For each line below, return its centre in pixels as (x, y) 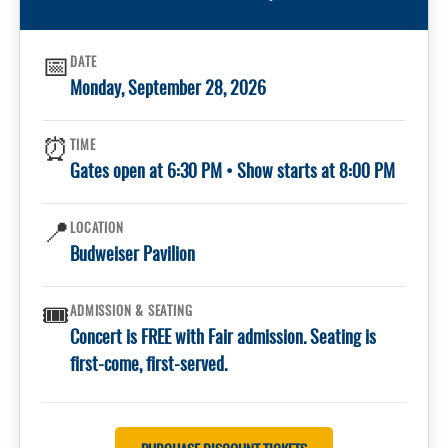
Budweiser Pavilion (133, 256)
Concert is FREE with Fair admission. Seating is (223, 339)
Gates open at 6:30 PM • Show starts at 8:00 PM (233, 173)
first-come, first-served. (149, 366)
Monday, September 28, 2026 (168, 90)
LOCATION (97, 230)
